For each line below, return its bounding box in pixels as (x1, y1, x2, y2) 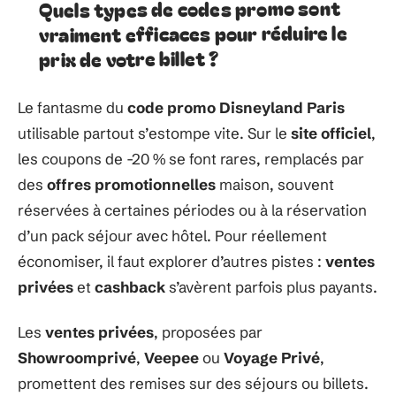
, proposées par (154, 323, 263, 341)
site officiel (291, 123, 371, 142)
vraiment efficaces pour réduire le (38, 17, 347, 48)
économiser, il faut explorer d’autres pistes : (18, 251, 325, 270)
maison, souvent (216, 174, 334, 194)
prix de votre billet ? (39, 42, 219, 72)
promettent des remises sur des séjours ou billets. (18, 374, 369, 392)
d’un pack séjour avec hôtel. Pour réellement (18, 225, 327, 245)
